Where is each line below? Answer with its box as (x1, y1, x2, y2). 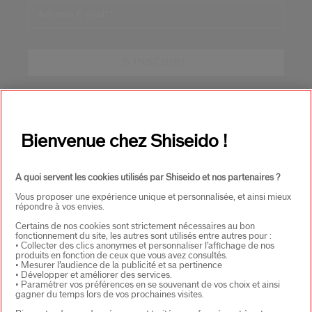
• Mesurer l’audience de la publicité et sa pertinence (15, 260, 222, 270)
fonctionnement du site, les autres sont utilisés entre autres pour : (15, 231, 272, 241)
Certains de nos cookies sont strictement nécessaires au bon (15, 221, 255, 231)
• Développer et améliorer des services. (15, 270, 172, 280)
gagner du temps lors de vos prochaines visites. (15, 290, 204, 299)
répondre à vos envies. (15, 202, 104, 212)
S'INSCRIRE (123, 57, 189, 68)
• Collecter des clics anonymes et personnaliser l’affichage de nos (15, 241, 274, 251)
